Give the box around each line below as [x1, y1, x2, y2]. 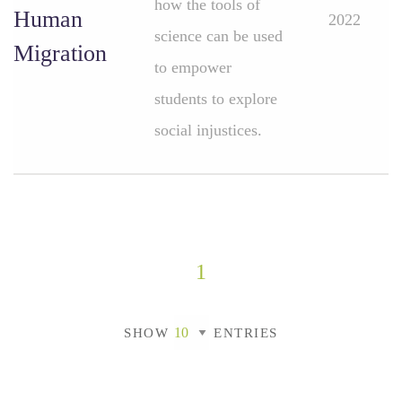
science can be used [154, 27, 283, 45]
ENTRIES [208, 325, 278, 340]
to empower [154, 58, 232, 76]
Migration [13, 40, 107, 66]
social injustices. [154, 121, 262, 139]
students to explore [154, 90, 277, 108]
